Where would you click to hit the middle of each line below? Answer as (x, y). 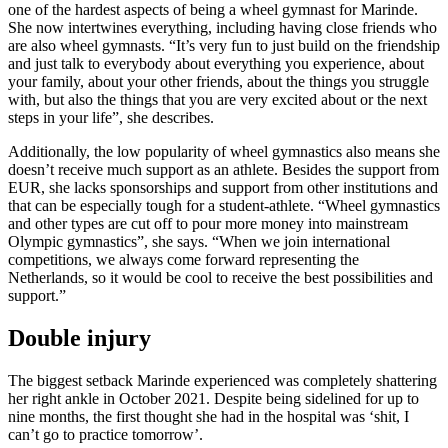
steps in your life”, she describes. (111, 118)
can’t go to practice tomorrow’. (105, 434)
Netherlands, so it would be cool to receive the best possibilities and (220, 278)
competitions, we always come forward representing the (183, 260)
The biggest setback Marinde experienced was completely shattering (222, 380)
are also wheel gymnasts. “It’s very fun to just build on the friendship (224, 46)
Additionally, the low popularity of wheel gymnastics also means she (224, 152)
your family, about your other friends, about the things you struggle (218, 82)
